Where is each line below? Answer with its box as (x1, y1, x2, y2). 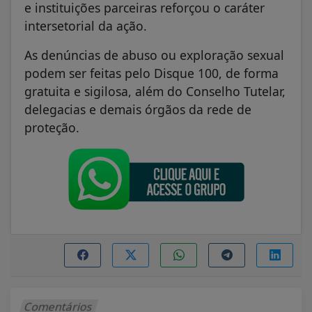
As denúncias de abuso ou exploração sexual (24, 46, 284, 63)
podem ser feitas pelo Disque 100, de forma (24, 64, 279, 81)
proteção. (24, 118, 79, 136)
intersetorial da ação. (24, 17, 147, 34)
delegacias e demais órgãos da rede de (24, 100, 251, 118)
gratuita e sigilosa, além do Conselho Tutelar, (24, 82, 286, 100)
